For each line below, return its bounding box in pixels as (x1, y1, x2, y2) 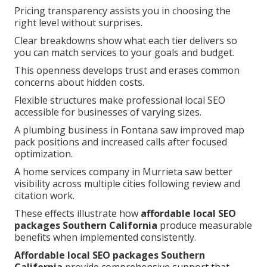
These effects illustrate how (14, 207, 141, 221)
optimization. (14, 147, 73, 161)
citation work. (14, 189, 74, 203)
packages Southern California (14, 219, 157, 232)
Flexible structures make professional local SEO (14, 94, 225, 107)
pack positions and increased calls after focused (14, 135, 227, 149)
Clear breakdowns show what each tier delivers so (14, 34, 237, 48)
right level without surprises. (14, 16, 142, 30)
